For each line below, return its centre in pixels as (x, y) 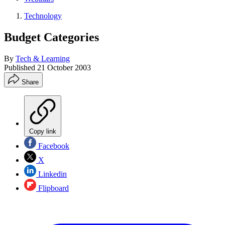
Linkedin (51, 174)
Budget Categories (51, 37)
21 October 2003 (64, 67)
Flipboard (52, 188)
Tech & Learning (43, 58)
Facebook (53, 146)
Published (21, 67)
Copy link (43, 131)
